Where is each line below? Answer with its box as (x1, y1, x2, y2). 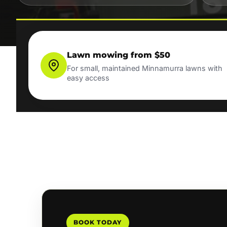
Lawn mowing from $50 (67, 50, 170, 60)
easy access (67, 73, 109, 83)
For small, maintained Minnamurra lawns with (67, 64, 222, 73)
